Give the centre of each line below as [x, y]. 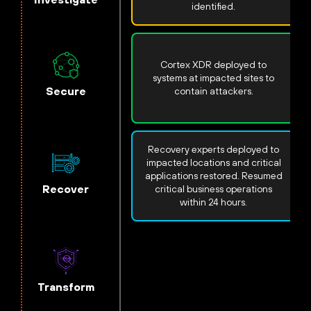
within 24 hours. [214, 202]
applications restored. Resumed [213, 175]
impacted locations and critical [213, 162]
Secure [66, 91]
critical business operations [214, 188]
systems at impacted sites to [214, 77]
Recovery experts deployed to [214, 149]
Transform [66, 286]
